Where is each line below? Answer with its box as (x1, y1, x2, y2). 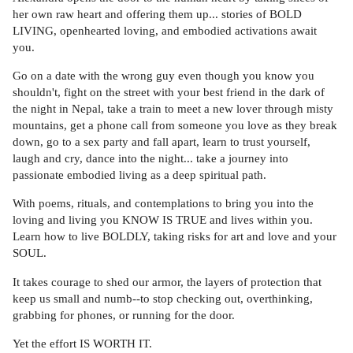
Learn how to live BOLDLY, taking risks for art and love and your (13, 229, 336, 243)
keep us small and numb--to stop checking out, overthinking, (13, 291, 313, 305)
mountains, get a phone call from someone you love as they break (13, 118, 337, 132)
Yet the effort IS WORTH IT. (13, 336, 152, 351)
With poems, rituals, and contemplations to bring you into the (13, 196, 314, 210)
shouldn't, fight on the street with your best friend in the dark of (13, 85, 325, 99)
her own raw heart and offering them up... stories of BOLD (13, 6, 302, 20)
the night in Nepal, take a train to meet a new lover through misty (13, 102, 333, 116)
